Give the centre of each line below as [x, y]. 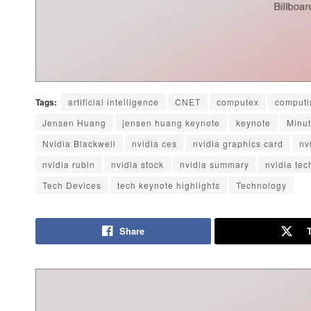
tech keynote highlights [169, 185]
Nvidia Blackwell [79, 144]
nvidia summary [215, 165]
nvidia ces [154, 144]
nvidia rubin [69, 165]
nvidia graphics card [238, 144]
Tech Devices [72, 185]
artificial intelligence [114, 102]
